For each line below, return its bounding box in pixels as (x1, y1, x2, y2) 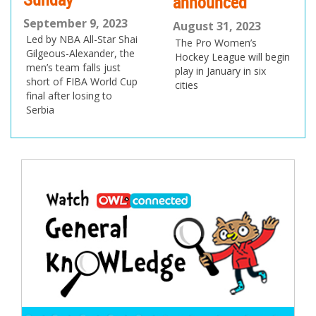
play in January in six (175, 63, 266, 78)
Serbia (25, 103, 54, 117)
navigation (10, 190, 116, 217)
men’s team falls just (25, 61, 121, 75)
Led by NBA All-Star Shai (25, 32, 138, 47)
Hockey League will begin (175, 49, 290, 63)
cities (175, 78, 198, 92)
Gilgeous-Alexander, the (25, 47, 135, 61)
